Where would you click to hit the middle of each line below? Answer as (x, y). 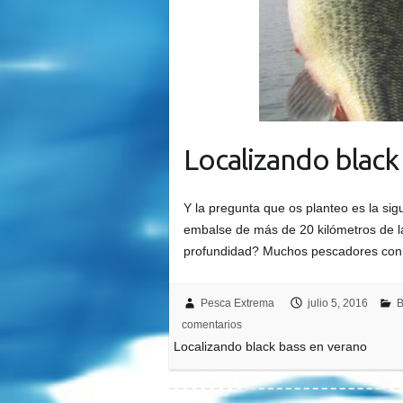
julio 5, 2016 (337, 304)
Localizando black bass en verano (271, 347)
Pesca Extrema (237, 304)
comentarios (211, 325)
